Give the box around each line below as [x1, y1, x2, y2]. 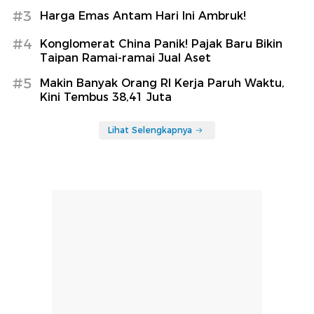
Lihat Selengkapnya [108, 124, 192, 135]
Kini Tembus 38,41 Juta [40, 90, 172, 104]
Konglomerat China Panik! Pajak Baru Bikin [40, 36, 282, 50]
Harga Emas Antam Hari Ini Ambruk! [40, 8, 246, 22]
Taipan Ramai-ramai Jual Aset [40, 50, 211, 64]
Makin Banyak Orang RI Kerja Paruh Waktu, [40, 76, 285, 90]
